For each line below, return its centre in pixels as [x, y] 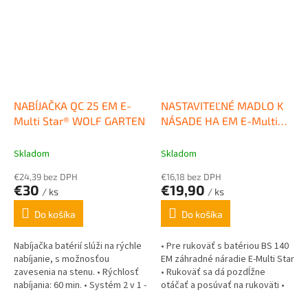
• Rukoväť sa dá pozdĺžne [213, 273]
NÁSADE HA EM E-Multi [219, 121]
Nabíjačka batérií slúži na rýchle [78, 246]
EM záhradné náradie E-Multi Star [228, 260]
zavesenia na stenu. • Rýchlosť [76, 273]
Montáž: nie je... [192, 299]
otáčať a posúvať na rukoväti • [223, 286]
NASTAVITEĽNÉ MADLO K [222, 106]
